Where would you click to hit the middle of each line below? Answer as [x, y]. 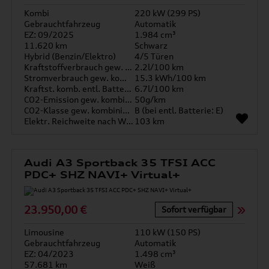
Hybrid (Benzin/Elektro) [70, 56]
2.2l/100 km [159, 67]
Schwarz [151, 45]
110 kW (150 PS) [168, 232]
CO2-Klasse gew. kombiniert [126, 110]
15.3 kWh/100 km [170, 78]
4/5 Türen [154, 56]
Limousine [44, 232]
